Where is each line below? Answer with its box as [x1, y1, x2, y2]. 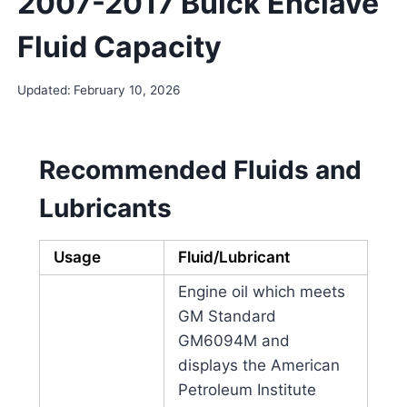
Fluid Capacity [16, 28, 222, 65]
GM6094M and [177, 332, 290, 351]
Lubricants [38, 193, 172, 224]
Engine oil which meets [177, 283, 345, 302]
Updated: [16, 83, 71, 98]
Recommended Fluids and [38, 154, 362, 186]
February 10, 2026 [73, 83, 180, 98]
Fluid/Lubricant [177, 248, 290, 267]
